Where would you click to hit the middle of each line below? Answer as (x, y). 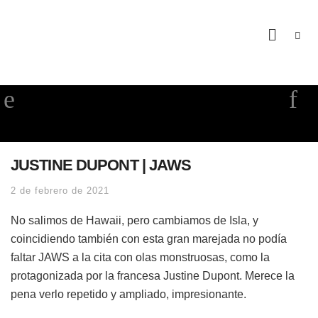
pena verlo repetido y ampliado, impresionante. (128, 294)
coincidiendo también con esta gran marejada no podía (149, 238)
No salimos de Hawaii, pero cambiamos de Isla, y (135, 220)
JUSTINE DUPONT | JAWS (101, 165)
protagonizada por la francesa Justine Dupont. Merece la (153, 275)
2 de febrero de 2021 (60, 190)
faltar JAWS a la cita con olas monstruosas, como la (140, 257)
